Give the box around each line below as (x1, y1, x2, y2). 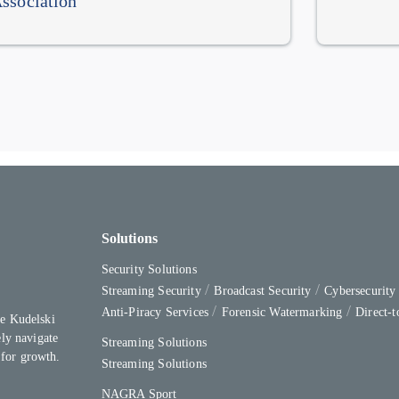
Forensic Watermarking (221, 305, 346, 319)
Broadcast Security (214, 284, 315, 297)
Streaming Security (101, 284, 206, 297)
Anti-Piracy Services (101, 305, 213, 319)
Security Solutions (101, 263, 197, 276)
